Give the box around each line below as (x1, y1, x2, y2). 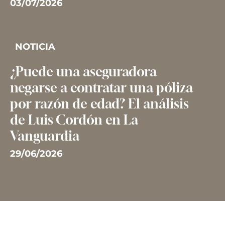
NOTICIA (15, 41, 55, 52)
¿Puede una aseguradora (10, 64, 157, 79)
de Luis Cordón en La (10, 112, 138, 128)
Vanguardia (10, 128, 79, 144)
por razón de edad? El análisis (10, 96, 189, 111)
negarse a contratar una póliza (10, 80, 193, 95)
